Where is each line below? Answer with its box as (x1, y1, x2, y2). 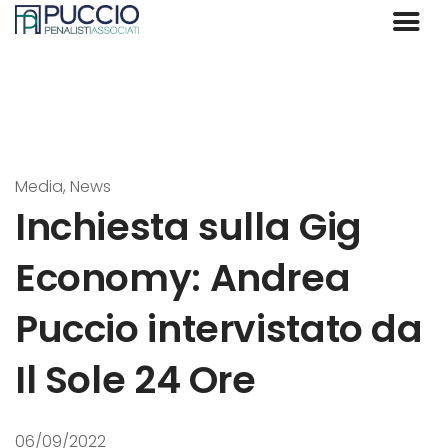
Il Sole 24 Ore (15, 353, 256, 407)
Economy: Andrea (15, 251, 351, 305)
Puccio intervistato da (15, 302, 423, 356)
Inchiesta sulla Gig (15, 200, 362, 254)
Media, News (15, 175, 111, 199)
